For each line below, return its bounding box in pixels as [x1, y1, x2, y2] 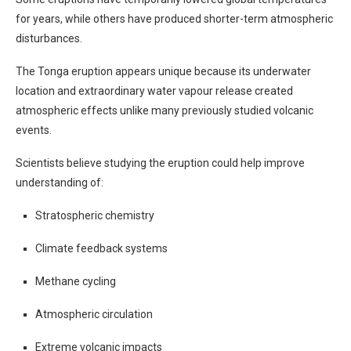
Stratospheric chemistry [35, 209, 154, 222]
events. [16, 124, 52, 136]
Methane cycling [35, 275, 116, 288]
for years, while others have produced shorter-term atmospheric [16, 13, 333, 25]
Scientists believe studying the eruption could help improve [16, 157, 305, 169]
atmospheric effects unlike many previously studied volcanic [16, 104, 313, 117]
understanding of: [16, 176, 103, 189]
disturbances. [16, 32, 82, 45]
